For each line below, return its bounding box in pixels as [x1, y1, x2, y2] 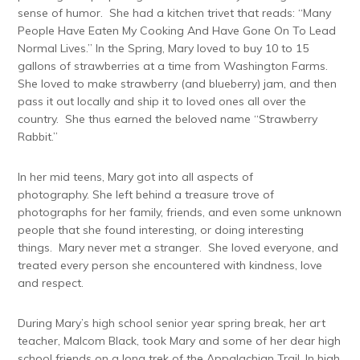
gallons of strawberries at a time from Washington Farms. [18, 58, 332, 73]
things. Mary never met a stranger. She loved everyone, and [18, 239, 339, 255]
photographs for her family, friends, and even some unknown [18, 204, 342, 219]
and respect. [18, 275, 84, 290]
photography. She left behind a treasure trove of [18, 186, 275, 202]
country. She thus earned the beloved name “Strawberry [18, 111, 318, 126]
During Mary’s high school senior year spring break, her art [18, 315, 326, 330]
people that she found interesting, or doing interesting [18, 222, 305, 237]
